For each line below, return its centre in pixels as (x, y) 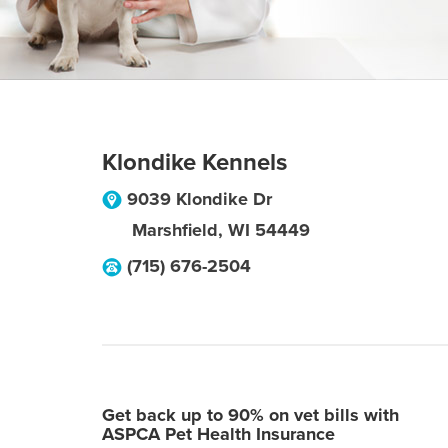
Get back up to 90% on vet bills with (250, 415)
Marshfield (175, 230)
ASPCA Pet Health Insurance (218, 434)
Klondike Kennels (194, 162)
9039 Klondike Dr (199, 199)
